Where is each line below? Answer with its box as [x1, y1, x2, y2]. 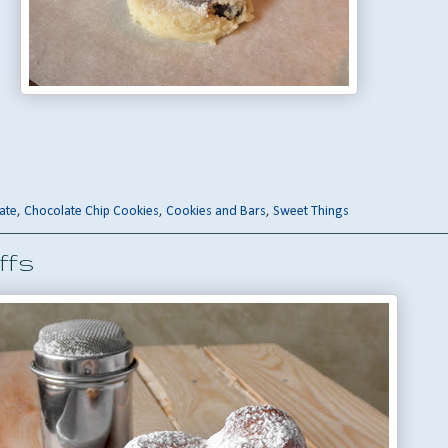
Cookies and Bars [166, 204, 266, 220]
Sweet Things [273, 204, 349, 220]
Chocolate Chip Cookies [24, 204, 159, 220]
